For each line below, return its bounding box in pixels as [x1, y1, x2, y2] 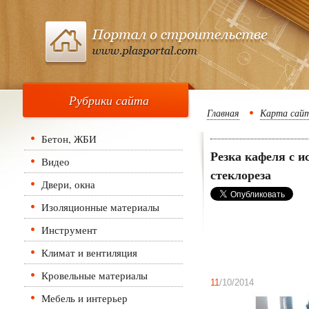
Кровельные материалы [41, 268, 148, 282]
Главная [207, 106, 239, 119]
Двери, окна [41, 177, 95, 191]
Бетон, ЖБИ [41, 132, 97, 146]
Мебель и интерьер [41, 291, 128, 305]
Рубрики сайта [69, 92, 149, 108]
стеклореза [210, 165, 271, 183]
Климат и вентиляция [41, 246, 137, 259]
